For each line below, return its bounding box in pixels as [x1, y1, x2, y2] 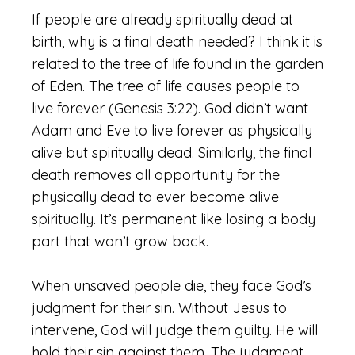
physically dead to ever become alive [32, 188, 279, 206]
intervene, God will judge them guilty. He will [32, 321, 318, 339]
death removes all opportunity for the [32, 166, 280, 184]
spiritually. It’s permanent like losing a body [32, 210, 315, 228]
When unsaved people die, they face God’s [32, 277, 311, 295]
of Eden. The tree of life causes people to [32, 77, 300, 95]
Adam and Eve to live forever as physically [32, 121, 312, 139]
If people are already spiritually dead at [32, 10, 293, 29]
